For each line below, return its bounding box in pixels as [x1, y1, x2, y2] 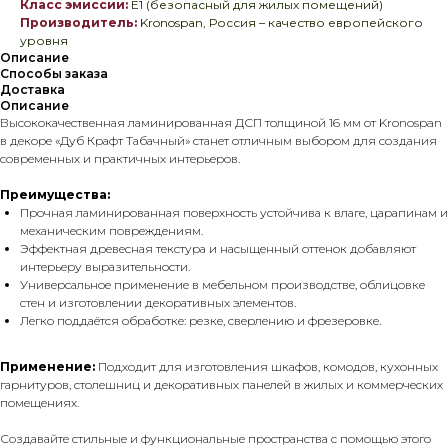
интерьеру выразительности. [20, 259, 190, 275]
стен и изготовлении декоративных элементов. [20, 295, 296, 311]
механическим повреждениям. [20, 223, 203, 239]
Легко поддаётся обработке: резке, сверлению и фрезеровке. [20, 313, 381, 329]
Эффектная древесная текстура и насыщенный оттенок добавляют [20, 241, 416, 257]
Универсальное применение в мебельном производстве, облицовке [20, 277, 425, 293]
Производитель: [20, 15, 137, 31]
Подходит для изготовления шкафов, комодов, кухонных [95, 359, 438, 375]
